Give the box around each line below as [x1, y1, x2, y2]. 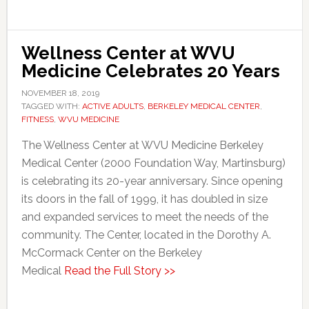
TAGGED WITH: [21, 101, 82, 111]
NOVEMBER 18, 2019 [21, 88, 99, 98]
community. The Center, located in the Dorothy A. [21, 228, 271, 241]
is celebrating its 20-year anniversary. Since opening [21, 174, 283, 188]
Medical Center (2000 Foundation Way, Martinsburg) [21, 156, 286, 170]
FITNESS [21, 114, 54, 124]
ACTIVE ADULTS [81, 101, 143, 111]
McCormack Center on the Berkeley [21, 246, 202, 259]
